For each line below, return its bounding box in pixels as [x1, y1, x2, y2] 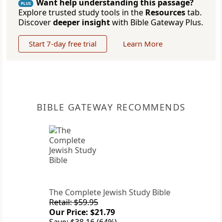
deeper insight [53, 17, 110, 28]
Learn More [123, 39, 163, 49]
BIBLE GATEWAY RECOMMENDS [36, 101, 186, 113]
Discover [18, 17, 53, 28]
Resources [145, 7, 185, 18]
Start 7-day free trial [29, 39, 97, 49]
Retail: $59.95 [49, 197, 98, 208]
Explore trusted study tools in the [18, 7, 145, 18]
